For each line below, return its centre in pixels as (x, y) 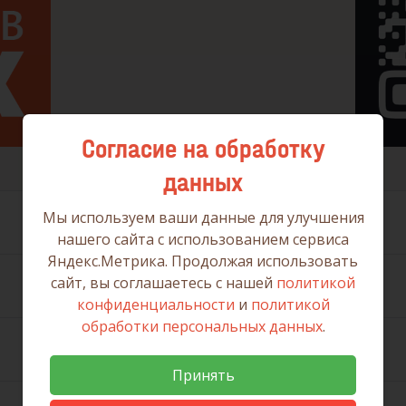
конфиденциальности (155, 304)
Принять (203, 375)
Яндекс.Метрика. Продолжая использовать (203, 261)
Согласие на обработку (203, 149)
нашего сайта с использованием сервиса (203, 239)
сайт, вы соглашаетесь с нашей (164, 283)
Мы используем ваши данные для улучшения (203, 217)
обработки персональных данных (202, 326)
